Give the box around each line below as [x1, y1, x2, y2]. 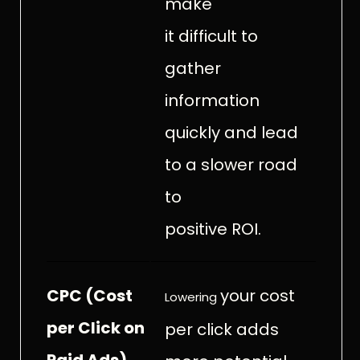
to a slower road [164, 153, 297, 176]
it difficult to [164, 24, 258, 47]
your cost [219, 284, 295, 307]
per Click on [47, 316, 145, 339]
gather [164, 56, 221, 80]
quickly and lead [164, 121, 298, 144]
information [164, 88, 260, 112]
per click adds [164, 317, 279, 341]
